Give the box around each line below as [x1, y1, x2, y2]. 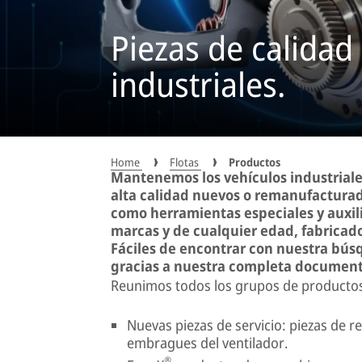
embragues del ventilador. [127, 332, 288, 352]
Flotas [170, 154, 201, 170]
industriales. [111, 61, 286, 107]
